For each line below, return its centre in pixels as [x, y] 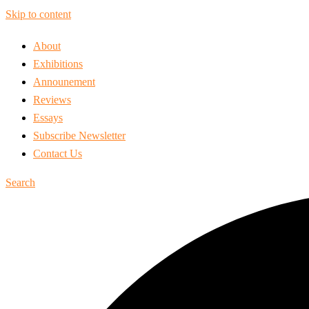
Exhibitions [58, 64]
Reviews [52, 100]
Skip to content [38, 14]
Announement [64, 82]
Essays [48, 118]
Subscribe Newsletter [79, 136]
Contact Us [58, 153]
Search [20, 182]
